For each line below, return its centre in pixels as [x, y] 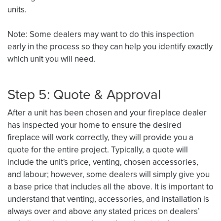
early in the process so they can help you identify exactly [110, 46]
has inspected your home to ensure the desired [94, 125]
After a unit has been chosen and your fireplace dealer [107, 112]
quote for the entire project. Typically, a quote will [98, 149]
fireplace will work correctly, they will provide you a [100, 137]
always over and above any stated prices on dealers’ [104, 211]
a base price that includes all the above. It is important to [110, 186]
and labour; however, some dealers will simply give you [109, 174]
